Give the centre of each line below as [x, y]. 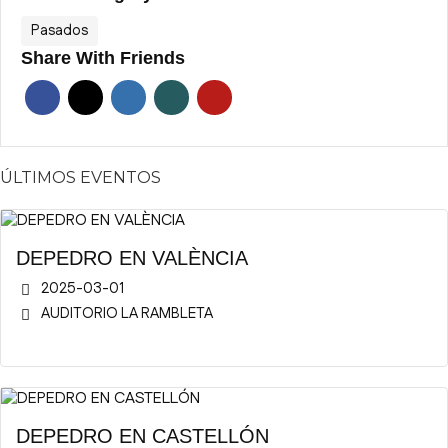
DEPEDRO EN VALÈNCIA [132, 258]
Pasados [59, 30]
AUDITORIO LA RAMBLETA [127, 313]
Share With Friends [103, 58]
